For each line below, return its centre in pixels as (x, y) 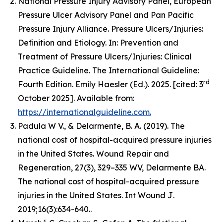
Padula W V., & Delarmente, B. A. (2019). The (101, 126)
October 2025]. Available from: (76, 98)
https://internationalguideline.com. (84, 112)
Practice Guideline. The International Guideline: (109, 71)
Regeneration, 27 (51, 168)
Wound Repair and (133, 154)
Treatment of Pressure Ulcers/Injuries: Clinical (105, 57)
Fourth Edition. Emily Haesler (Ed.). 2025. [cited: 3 (111, 84)
